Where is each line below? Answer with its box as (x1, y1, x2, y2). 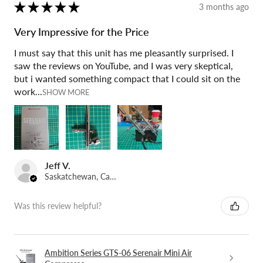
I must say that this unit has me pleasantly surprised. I (14, 46, 234, 58)
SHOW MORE (42, 87, 90, 97)
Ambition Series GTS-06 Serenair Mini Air (45, 247, 192, 258)
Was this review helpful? (14, 201, 102, 211)
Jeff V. (45, 159, 70, 171)
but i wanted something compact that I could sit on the (14, 72, 240, 84)
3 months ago (199, 2, 249, 12)
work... (14, 85, 42, 97)
